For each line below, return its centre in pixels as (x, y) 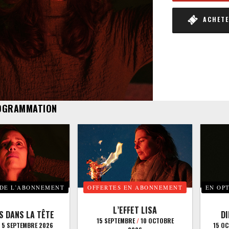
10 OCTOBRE (156, 221)
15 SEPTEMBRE (116, 221)
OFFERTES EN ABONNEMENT (135, 188)
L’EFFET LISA (135, 210)
